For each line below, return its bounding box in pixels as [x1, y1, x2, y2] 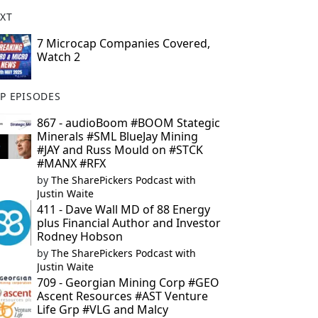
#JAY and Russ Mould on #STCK [36, 142, 203, 158]
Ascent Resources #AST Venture [36, 288, 208, 304]
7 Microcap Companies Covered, [36, 35, 210, 51]
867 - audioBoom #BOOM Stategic [36, 115, 220, 131]
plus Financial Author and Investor [36, 215, 221, 231]
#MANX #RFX [36, 155, 106, 171]
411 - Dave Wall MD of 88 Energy [36, 202, 210, 217]
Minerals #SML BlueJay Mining [36, 128, 198, 144]
